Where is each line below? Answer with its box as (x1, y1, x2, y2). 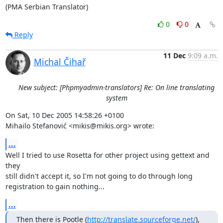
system (106, 93, 127, 103)
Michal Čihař (33, 55, 86, 68)
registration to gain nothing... (5, 181, 105, 191)
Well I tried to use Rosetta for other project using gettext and (5, 150, 210, 160)
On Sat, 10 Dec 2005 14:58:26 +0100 (5, 110, 124, 120)
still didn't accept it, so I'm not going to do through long (5, 171, 193, 181)
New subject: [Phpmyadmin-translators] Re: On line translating (18, 82, 215, 92)
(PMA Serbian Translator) (5, 1, 88, 11)
